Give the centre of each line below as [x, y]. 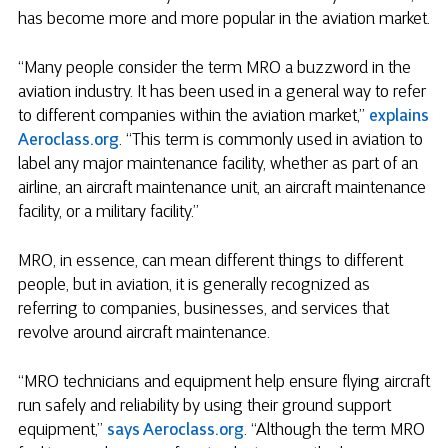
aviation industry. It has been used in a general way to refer [222, 92]
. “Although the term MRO [334, 431]
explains [399, 116]
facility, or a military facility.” [108, 212]
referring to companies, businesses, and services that [203, 309]
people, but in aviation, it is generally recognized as [194, 285]
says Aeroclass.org [175, 431]
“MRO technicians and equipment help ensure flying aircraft [224, 383]
